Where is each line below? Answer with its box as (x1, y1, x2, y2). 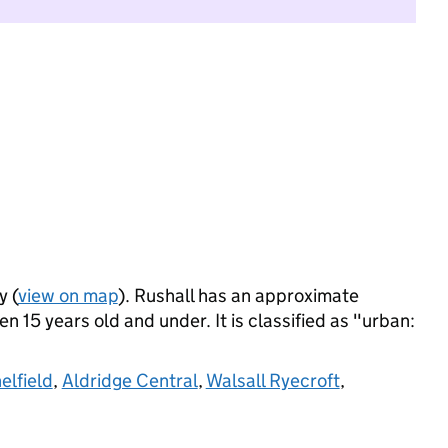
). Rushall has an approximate (117, 284, 359, 307)
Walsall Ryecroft (205, 369, 340, 392)
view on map (17, 284, 118, 307)
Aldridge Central (61, 369, 198, 392)
